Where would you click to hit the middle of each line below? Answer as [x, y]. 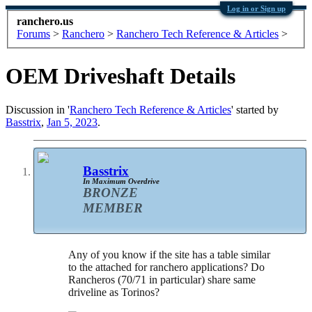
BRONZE [110, 193]
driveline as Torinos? [114, 292]
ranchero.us [45, 21]
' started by [255, 110]
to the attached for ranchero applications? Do [166, 267]
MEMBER [113, 208]
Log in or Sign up [256, 8]
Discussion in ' [38, 110]
